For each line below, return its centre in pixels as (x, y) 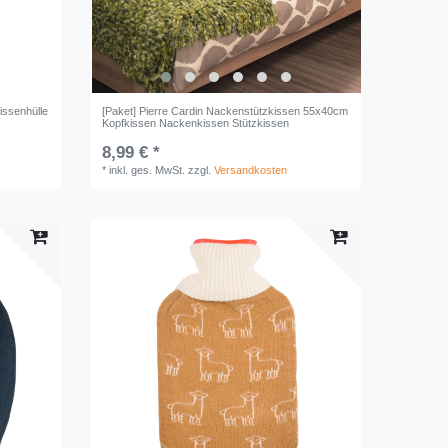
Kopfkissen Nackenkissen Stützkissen (196, 122)
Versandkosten (251, 169)
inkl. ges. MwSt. (147, 169)
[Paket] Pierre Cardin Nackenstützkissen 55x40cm (225, 110)
